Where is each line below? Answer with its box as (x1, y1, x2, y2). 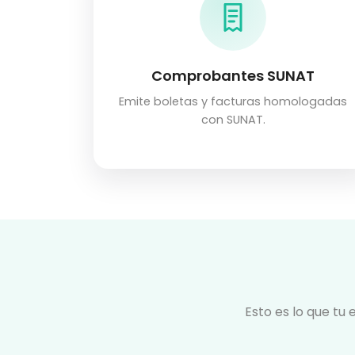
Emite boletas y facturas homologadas (119, 94, 347, 110)
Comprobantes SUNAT (151, 66, 315, 86)
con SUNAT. (200, 112, 265, 128)
